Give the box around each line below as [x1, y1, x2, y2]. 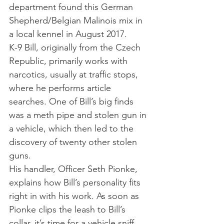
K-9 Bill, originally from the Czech [9, 41, 143, 53]
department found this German [9, 1, 135, 12]
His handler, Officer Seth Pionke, [9, 163, 140, 174]
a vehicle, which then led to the [9, 122, 136, 134]
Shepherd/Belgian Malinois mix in [9, 14, 145, 26]
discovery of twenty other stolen [9, 136, 139, 147]
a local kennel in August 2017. [9, 28, 127, 39]
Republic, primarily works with [9, 55, 130, 66]
